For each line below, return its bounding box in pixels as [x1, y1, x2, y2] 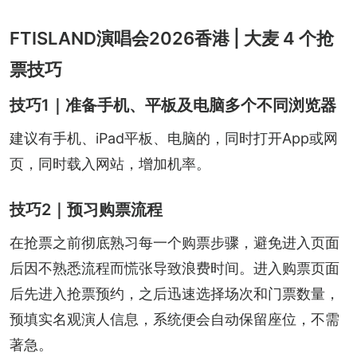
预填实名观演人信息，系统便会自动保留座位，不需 [10, 310, 339, 328]
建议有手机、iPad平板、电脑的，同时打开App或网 [10, 129, 338, 147]
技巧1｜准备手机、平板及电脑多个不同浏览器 [10, 95, 336, 115]
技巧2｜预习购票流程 [10, 199, 163, 219]
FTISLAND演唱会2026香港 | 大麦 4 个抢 [10, 27, 334, 49]
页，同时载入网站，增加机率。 [10, 155, 210, 172]
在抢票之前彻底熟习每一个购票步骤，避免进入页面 [10, 233, 339, 251]
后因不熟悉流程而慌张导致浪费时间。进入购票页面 [10, 259, 339, 277]
